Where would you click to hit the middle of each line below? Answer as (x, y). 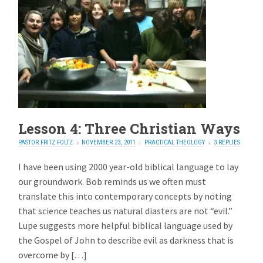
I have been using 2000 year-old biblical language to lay (129, 166)
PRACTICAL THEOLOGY (175, 143)
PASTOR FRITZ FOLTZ (46, 143)
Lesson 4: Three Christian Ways (129, 129)
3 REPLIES (227, 143)
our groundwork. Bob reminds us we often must (112, 181)
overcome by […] (53, 254)
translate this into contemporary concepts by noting (125, 196)
